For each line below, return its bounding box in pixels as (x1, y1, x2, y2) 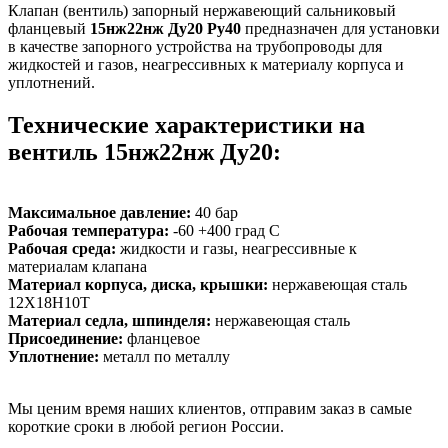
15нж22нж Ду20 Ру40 (90, 19, 241, 37)
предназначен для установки (241, 19, 440, 37)
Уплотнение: (8, 347, 103, 365)
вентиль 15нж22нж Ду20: (8, 138, 281, 165)
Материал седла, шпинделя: (8, 311, 215, 329)
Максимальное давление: (8, 203, 195, 221)
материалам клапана (8, 257, 147, 275)
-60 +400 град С (173, 221, 280, 239)
